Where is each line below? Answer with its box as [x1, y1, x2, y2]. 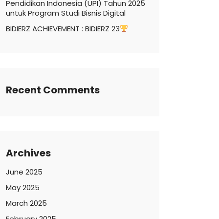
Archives [6, 146, 51, 160]
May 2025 [6, 182, 40, 193]
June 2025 [6, 167, 43, 177]
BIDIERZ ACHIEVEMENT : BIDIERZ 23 [6, 23, 120, 34]
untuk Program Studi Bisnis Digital [6, 8, 126, 18]
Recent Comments [6, 83, 100, 97]
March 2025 [6, 198, 47, 208]
